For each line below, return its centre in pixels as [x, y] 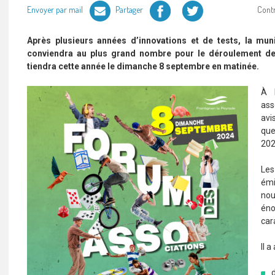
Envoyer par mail [56, 9]
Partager [130, 9]
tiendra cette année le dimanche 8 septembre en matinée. [143, 66]
